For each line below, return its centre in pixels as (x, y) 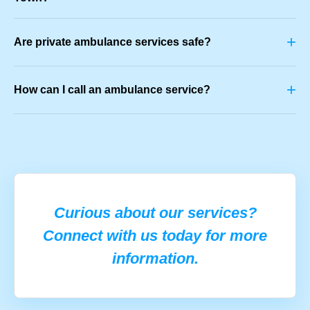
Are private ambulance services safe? (112, 42)
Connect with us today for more (155, 235)
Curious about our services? (155, 212)
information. (155, 258)
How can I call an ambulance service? (112, 89)
